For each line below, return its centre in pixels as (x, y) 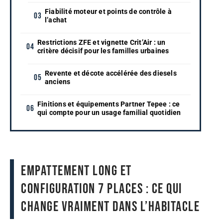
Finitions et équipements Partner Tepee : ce (109, 104)
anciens (58, 81)
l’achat (56, 20)
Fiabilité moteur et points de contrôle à (108, 11)
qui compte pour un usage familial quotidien (109, 112)
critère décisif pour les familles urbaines (103, 51)
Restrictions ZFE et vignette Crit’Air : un (102, 42)
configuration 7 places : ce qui (102, 189)
